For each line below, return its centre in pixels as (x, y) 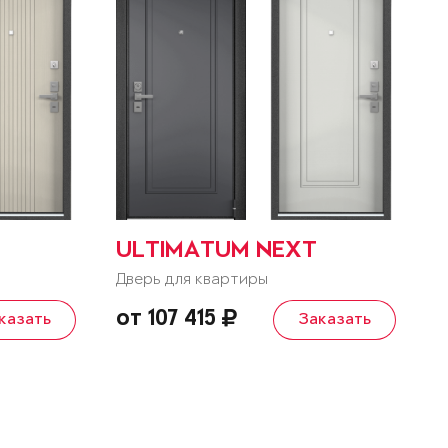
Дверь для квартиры (191, 280)
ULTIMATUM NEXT (216, 252)
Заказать (334, 320)
